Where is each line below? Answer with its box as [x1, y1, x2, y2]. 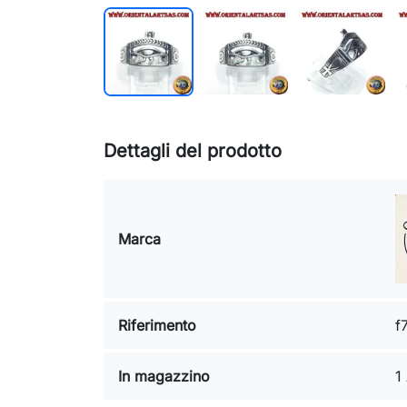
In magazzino [118, 367, 210, 386]
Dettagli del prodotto [104, 140, 282, 163]
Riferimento [118, 316, 196, 335]
